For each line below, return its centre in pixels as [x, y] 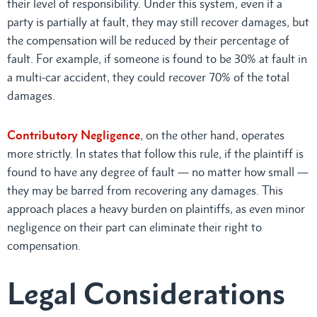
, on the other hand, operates [212, 135]
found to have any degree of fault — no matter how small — [158, 172]
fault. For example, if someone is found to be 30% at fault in [157, 58]
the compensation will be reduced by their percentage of [148, 40]
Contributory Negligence [74, 135]
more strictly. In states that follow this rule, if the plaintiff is [155, 153]
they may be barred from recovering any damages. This [145, 190]
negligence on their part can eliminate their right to [134, 227]
